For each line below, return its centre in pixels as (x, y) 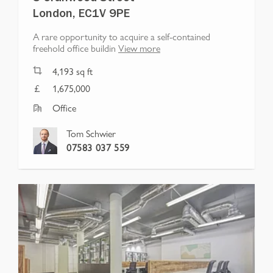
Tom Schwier (91, 133)
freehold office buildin (74, 48)
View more (139, 48)
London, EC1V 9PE (81, 15)
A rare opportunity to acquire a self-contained (122, 36)
